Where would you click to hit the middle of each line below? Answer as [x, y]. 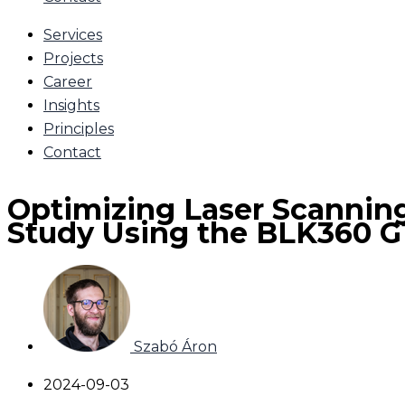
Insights [71, 105]
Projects [73, 58]
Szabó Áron [175, 346]
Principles [79, 129]
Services [73, 35]
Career [68, 82]
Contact [72, 152]
